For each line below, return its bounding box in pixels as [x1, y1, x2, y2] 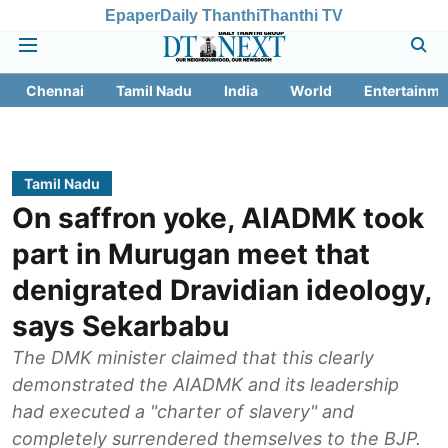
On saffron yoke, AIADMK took [12, 201, 424, 235]
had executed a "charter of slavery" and [12, 401, 354, 422]
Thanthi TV [260, 6, 343, 24]
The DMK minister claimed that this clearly [12, 347, 374, 368]
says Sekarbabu [12, 309, 229, 343]
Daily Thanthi [160, 6, 260, 24]
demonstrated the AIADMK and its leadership [12, 374, 399, 395]
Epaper [105, 6, 160, 24]
